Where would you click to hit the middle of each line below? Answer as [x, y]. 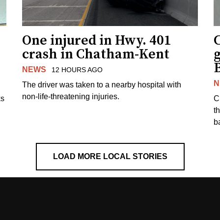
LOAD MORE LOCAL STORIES [110, 156]
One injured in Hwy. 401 [97, 40]
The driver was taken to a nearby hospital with [102, 84]
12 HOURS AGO [77, 69]
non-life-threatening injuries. [71, 96]
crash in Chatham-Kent [96, 54]
